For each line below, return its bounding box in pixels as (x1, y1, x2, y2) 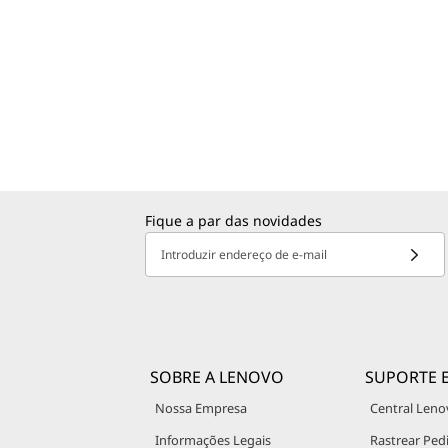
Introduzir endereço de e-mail (161, 246, 327, 263)
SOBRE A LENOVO (150, 366, 284, 388)
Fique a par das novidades (145, 211, 322, 230)
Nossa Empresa (155, 399, 247, 417)
